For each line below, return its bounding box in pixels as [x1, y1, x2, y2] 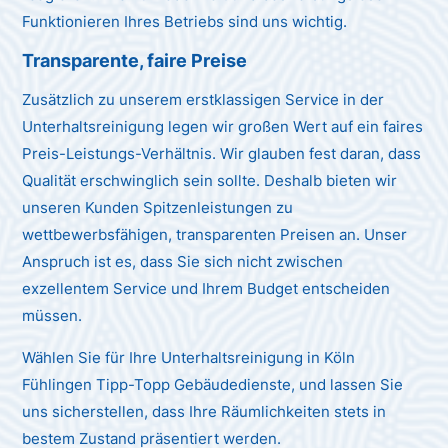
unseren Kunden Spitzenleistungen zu [22, 197, 294, 217]
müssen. [22, 305, 83, 325]
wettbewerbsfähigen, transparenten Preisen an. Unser [22, 224, 408, 244]
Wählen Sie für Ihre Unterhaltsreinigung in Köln [22, 347, 356, 367]
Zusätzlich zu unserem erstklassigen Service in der [22, 89, 385, 109]
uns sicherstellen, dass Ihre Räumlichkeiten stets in [22, 401, 387, 421]
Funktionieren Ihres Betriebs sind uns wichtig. [22, 11, 348, 31]
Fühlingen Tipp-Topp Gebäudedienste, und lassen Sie [22, 374, 404, 394]
